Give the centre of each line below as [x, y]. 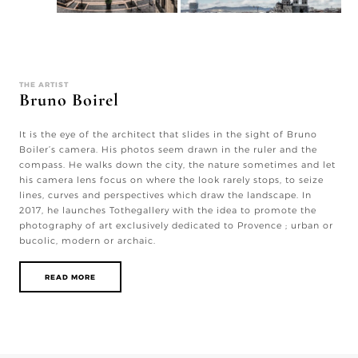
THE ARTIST [44, 84]
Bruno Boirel [69, 99]
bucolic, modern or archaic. [87, 240]
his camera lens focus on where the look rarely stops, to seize [171, 179]
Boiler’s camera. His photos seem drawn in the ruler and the [168, 149]
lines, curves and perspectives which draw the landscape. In [165, 195]
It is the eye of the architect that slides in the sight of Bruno [168, 134]
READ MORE [70, 277]
